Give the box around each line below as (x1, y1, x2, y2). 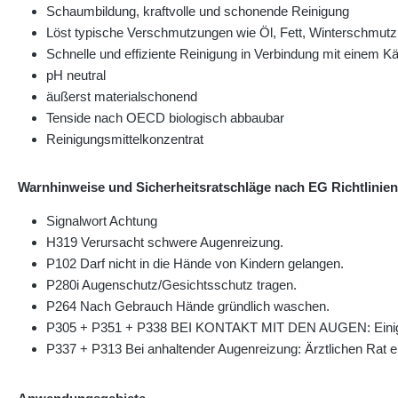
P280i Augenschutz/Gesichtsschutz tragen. (46, 278, 297, 292)
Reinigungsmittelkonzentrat (46, 132, 203, 147)
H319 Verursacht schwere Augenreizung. (46, 235, 283, 250)
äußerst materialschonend (46, 90, 197, 104)
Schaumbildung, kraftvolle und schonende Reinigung (46, 4, 349, 19)
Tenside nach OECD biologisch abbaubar (46, 111, 284, 125)
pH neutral (46, 68, 106, 83)
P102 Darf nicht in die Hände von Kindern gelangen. (46, 257, 344, 271)
